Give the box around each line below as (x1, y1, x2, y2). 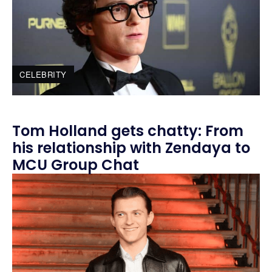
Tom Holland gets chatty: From (12, 121, 243, 141)
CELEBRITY (19, 69, 67, 80)
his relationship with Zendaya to (12, 138, 250, 158)
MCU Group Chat (12, 155, 139, 175)
